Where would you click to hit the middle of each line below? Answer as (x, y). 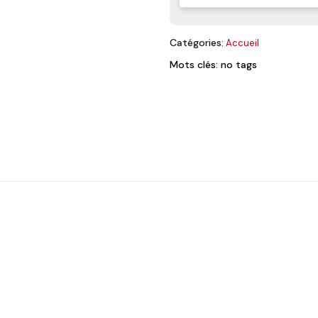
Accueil (242, 43)
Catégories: (197, 42)
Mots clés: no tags (213, 64)
